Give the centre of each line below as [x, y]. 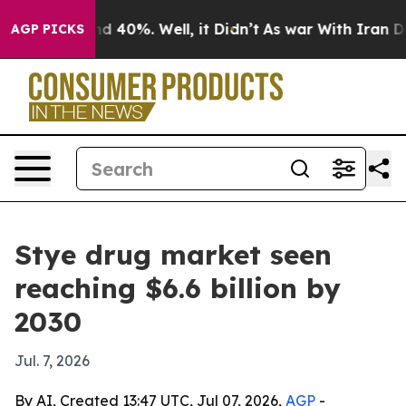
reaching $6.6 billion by [178, 288]
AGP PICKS [48, 29]
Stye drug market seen [173, 255]
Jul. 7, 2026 [52, 361]
